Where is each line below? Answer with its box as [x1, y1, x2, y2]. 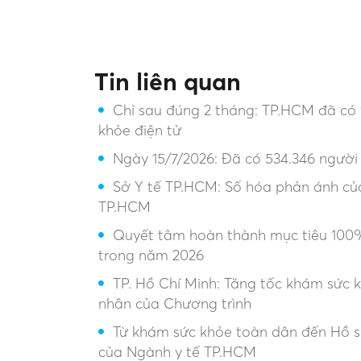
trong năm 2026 [98, 247, 204, 264]
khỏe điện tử [98, 122, 181, 139]
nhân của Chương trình [98, 295, 251, 313]
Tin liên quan [94, 67, 241, 97]
